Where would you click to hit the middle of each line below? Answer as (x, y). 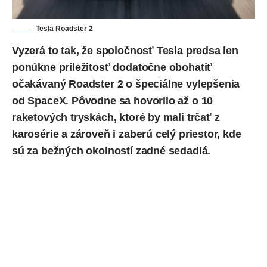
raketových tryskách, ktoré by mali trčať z (116, 117)
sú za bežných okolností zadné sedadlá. (111, 150)
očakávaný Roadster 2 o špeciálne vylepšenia (126, 84)
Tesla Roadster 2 (64, 28)
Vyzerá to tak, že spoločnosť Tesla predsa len (125, 50)
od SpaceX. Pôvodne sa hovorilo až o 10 (113, 100)
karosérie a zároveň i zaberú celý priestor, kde (127, 134)
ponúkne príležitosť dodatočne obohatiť (112, 67)
